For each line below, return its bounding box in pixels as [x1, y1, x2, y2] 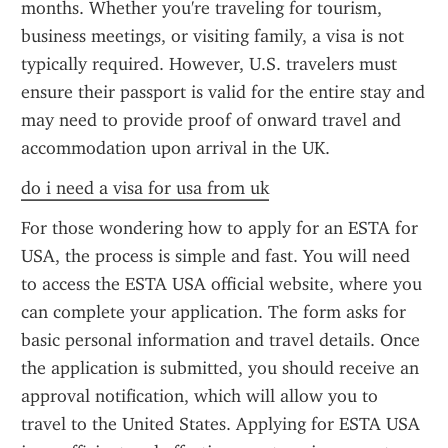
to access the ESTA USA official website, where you [21, 273, 422, 295]
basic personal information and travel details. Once [21, 329, 420, 351]
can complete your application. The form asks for [21, 301, 406, 323]
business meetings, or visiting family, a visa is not [21, 25, 404, 47]
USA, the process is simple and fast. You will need [21, 245, 410, 267]
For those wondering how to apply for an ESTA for [21, 217, 418, 239]
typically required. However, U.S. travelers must [21, 53, 397, 75]
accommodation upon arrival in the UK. [21, 137, 330, 159]
